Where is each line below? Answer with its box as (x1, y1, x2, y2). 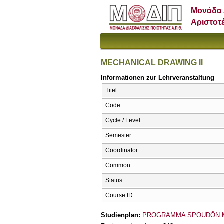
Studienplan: (101, 211, 142, 219)
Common (105, 162, 130, 169)
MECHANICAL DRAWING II (101, 58, 203, 67)
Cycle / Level (105, 117, 140, 124)
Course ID (105, 192, 133, 199)
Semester (105, 132, 131, 139)
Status (105, 177, 122, 184)
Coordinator (105, 147, 138, 154)
